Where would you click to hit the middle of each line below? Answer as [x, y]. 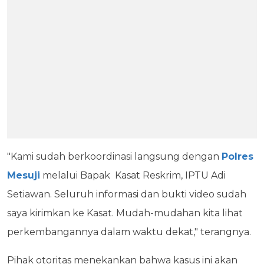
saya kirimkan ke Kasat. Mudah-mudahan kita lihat [125, 213]
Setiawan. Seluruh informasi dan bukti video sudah [127, 194]
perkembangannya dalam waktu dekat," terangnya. [130, 232]
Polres [237, 156]
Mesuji [24, 175]
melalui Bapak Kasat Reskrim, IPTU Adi [133, 175]
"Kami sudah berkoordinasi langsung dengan [114, 156]
